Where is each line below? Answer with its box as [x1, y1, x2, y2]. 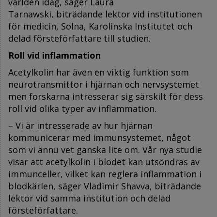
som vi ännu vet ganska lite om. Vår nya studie [8, 143, 202, 155]
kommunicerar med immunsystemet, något [8, 131, 191, 143]
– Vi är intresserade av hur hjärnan [8, 119, 153, 131]
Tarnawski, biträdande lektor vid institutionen [8, 8, 202, 20]
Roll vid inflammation [8, 49, 101, 61]
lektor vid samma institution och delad [8, 192, 170, 204]
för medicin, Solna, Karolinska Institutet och [8, 20, 192, 32]
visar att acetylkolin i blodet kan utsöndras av [8, 155, 200, 168]
